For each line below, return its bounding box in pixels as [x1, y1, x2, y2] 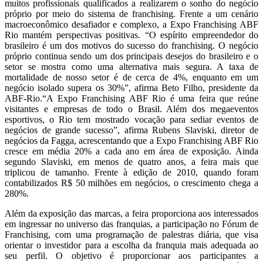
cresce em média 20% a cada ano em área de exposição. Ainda [5, 146, 258, 157]
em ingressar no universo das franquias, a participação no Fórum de [5, 219, 258, 230]
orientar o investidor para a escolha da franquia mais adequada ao [5, 240, 258, 251]
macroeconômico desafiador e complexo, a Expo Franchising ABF [5, 19, 258, 30]
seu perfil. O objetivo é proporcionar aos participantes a [5, 251, 258, 261]
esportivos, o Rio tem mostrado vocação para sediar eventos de [5, 114, 258, 125]
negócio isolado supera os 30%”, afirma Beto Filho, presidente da [5, 83, 258, 93]
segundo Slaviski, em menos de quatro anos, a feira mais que [5, 157, 258, 167]
